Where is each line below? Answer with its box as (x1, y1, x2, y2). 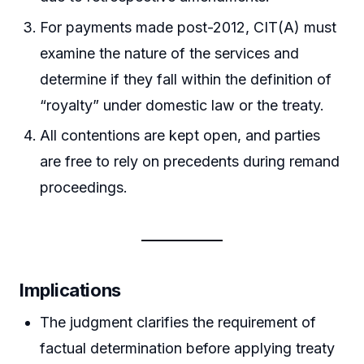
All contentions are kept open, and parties (40, 126, 321, 144)
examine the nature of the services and (40, 44, 300, 62)
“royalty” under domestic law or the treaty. (40, 96, 325, 114)
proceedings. (40, 178, 128, 196)
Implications (19, 279, 121, 301)
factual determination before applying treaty (40, 339, 336, 357)
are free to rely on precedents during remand (40, 152, 340, 170)
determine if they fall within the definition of (40, 70, 332, 88)
